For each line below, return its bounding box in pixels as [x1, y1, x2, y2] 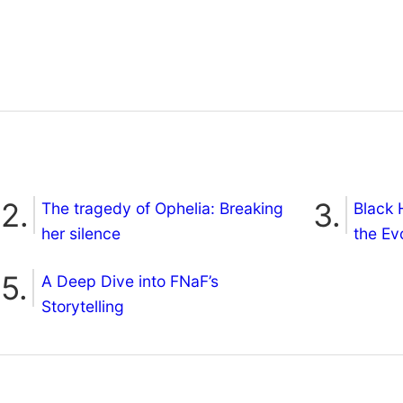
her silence [41, 224, 121, 244]
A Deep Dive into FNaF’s [41, 272, 219, 291]
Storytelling [41, 297, 124, 317]
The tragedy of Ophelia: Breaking [41, 199, 283, 219]
